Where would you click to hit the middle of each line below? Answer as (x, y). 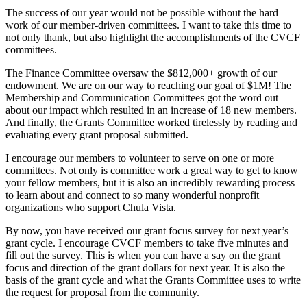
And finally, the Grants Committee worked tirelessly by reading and (151, 123)
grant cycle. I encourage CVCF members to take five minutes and (147, 243)
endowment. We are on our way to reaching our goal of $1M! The (148, 86)
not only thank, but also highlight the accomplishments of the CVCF (153, 38)
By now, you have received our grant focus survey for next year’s (147, 231)
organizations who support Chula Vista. (91, 208)
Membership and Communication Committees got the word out (142, 98)
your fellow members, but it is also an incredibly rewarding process (150, 183)
